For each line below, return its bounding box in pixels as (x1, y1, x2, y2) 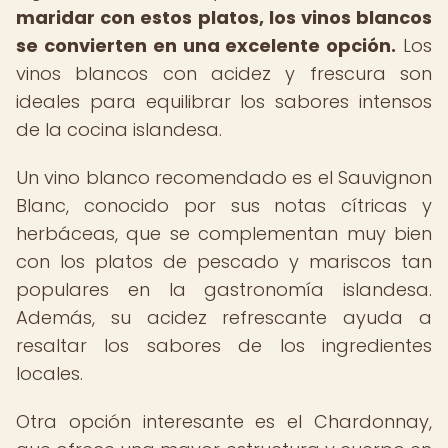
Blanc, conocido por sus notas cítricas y (16, 193, 432, 218)
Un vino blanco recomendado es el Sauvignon (16, 165, 432, 190)
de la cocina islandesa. (16, 117, 222, 142)
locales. (16, 361, 83, 386)
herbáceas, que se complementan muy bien (16, 221, 432, 246)
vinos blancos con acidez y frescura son (16, 61, 432, 86)
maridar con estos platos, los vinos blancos (16, 5, 432, 30)
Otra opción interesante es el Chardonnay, (16, 409, 432, 434)
